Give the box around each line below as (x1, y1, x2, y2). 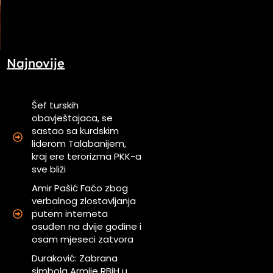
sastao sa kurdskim (32, 124, 119, 138)
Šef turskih (32, 99, 79, 112)
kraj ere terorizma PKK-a (32, 150, 142, 163)
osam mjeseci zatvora (32, 233, 134, 246)
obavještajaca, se (32, 112, 113, 125)
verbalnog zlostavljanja (32, 194, 136, 208)
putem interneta (32, 207, 108, 221)
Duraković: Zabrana (32, 252, 118, 265)
